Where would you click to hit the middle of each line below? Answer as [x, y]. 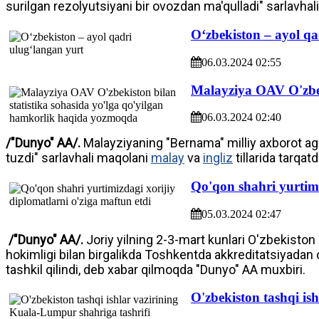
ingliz [218, 158]
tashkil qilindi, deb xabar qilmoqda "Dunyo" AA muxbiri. [156, 269]
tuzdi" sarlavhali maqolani [78, 158]
